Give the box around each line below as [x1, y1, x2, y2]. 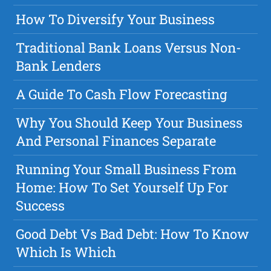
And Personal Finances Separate [16, 131, 217, 149]
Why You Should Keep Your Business [16, 113, 243, 131]
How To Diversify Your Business [16, 10, 215, 28]
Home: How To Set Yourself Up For [16, 178, 229, 196]
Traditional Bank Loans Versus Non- [16, 38, 242, 56]
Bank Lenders [16, 56, 102, 74]
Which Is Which [16, 243, 117, 261]
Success [16, 196, 65, 214]
